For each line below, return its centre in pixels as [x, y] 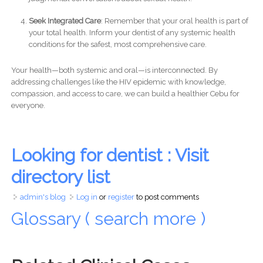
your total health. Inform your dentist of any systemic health [132, 32]
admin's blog [43, 197]
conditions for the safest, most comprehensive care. [117, 44]
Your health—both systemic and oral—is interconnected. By [114, 70]
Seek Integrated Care [65, 21]
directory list [60, 177]
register [121, 197]
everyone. [28, 105]
